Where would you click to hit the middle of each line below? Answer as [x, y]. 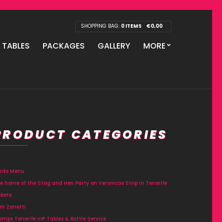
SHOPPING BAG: [101, 26]
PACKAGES [64, 46]
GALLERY [114, 46]
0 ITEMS [131, 26]
